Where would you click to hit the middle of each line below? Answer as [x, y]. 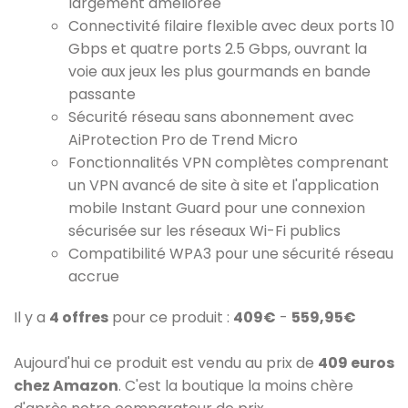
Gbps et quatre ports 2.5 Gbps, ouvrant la [218, 49]
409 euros [356, 363]
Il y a [31, 317]
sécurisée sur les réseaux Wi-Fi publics [204, 231]
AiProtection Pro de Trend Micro [183, 140]
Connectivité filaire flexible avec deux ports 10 [231, 26]
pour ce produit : [171, 317]
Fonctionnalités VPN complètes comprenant [229, 163]
